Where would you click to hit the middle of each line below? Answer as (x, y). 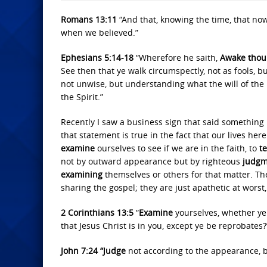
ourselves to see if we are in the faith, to (177, 148)
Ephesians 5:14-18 (97, 58)
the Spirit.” (82, 97)
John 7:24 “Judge (94, 251)
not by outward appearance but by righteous (152, 161)
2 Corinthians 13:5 (97, 212)
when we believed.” (100, 32)
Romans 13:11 (89, 19)
